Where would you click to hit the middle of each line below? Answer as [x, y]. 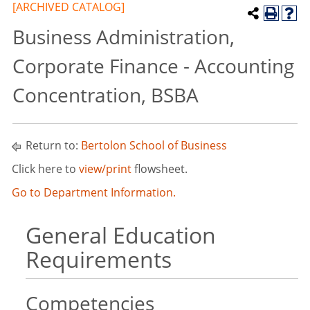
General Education [121, 235]
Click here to [45, 169]
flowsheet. [159, 169]
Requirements [99, 259]
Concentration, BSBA [106, 95]
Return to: [52, 145]
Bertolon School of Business [154, 145]
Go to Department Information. [94, 192]
